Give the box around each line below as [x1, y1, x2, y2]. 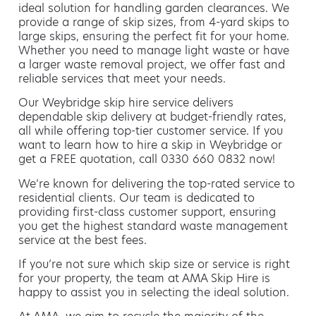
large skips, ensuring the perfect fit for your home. [18, 28, 289, 44]
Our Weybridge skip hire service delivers [18, 95, 233, 111]
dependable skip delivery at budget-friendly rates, [18, 109, 286, 126]
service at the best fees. [18, 231, 147, 248]
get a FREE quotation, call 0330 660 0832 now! [18, 151, 275, 168]
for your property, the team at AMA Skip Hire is [18, 269, 270, 286]
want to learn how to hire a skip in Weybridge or [18, 137, 282, 154]
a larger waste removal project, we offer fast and [18, 56, 285, 73]
